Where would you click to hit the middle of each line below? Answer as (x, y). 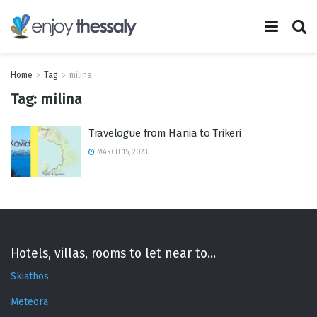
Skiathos (30, 277)
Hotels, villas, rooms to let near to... (113, 253)
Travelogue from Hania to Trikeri (165, 133)
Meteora (29, 302)
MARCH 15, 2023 (121, 152)
